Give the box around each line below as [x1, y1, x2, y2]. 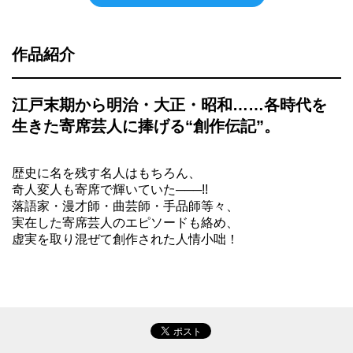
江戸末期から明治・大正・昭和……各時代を [12, 96, 327, 114]
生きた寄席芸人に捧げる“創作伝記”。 [12, 117, 280, 136]
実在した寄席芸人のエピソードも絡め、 [12, 216, 239, 230]
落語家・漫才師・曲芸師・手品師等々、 [12, 199, 239, 214]
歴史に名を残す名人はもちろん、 [12, 166, 201, 180]
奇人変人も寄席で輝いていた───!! [12, 183, 208, 197]
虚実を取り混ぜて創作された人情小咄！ [12, 232, 239, 247]
